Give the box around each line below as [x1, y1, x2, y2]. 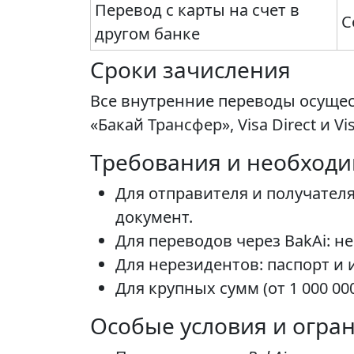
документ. [115, 206, 193, 228]
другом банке [95, 23, 200, 45]
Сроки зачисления [90, 55, 291, 85]
